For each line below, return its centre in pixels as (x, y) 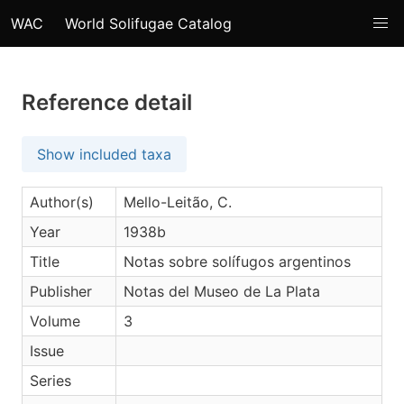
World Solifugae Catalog (148, 23)
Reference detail (107, 102)
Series (50, 381)
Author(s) (62, 202)
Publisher (61, 291)
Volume (55, 321)
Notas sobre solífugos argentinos (237, 262)
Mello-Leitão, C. (178, 202)
